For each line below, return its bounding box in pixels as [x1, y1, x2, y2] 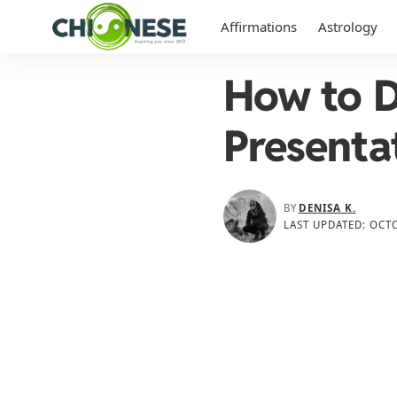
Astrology [318, 18, 378, 35]
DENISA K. [298, 201, 356, 214]
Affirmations [221, 18, 297, 35]
